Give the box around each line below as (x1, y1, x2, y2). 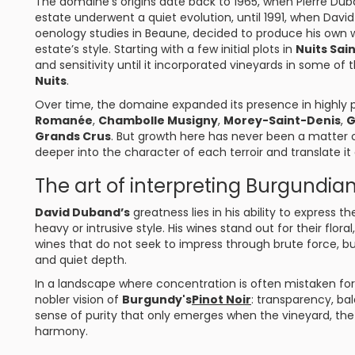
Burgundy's (122, 292, 192, 307)
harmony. (35, 323, 88, 339)
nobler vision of (35, 292, 122, 307)
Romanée (35, 113, 93, 128)
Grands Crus (35, 128, 111, 144)
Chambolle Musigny (98, 113, 218, 128)
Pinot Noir (192, 292, 251, 307)
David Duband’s (35, 204, 130, 220)
